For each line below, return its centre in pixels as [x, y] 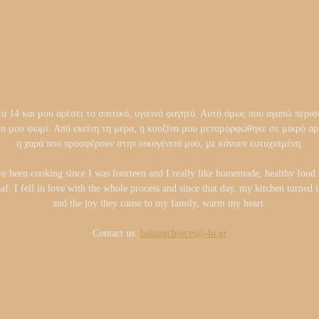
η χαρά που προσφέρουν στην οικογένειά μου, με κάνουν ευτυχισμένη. [159, 144]
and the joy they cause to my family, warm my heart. [159, 204]
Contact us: [116, 234]
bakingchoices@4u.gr [183, 234]
